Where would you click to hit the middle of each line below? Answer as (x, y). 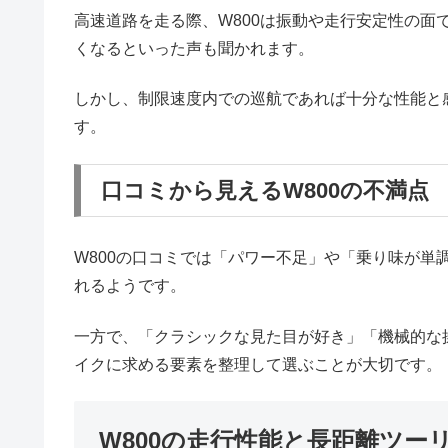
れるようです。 (130, 286)
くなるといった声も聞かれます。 (194, 48)
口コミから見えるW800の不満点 (265, 190)
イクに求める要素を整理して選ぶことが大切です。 (258, 364)
